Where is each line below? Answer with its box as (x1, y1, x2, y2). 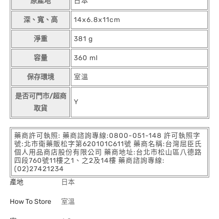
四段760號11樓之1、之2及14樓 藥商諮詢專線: (14, 156, 165, 165)
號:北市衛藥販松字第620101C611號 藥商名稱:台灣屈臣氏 (14, 140, 202, 148)
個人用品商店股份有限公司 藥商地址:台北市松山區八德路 (14, 148, 202, 156)
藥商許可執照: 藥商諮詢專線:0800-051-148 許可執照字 (14, 131, 200, 140)
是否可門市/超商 (15, 92, 66, 100)
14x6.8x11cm (74, 16, 120, 24)
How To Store (10, 197, 51, 206)
